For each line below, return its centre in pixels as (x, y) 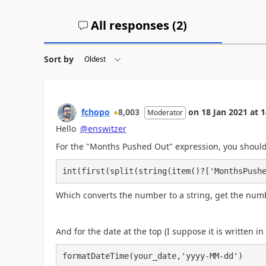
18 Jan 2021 (224, 112)
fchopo (95, 112)
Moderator (165, 112)
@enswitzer (103, 128)
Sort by (58, 59)
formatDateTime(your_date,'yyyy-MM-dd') (152, 256)
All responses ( (132, 25)
